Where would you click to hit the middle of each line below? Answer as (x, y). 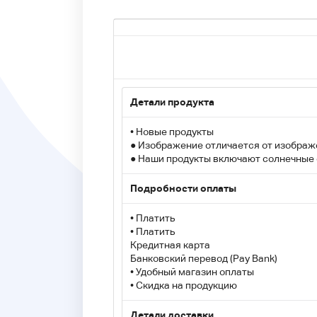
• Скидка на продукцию (184, 285)
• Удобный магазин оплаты (192, 272)
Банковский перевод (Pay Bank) (204, 258)
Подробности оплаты (183, 188)
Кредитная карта (170, 245)
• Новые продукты (172, 132)
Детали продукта (172, 102)
